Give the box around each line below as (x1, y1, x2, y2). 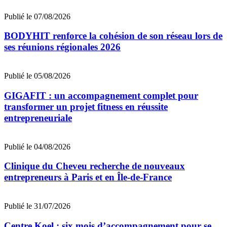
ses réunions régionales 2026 (4, 42, 121, 53)
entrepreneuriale (4, 112, 72, 123)
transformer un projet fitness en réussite (4, 101, 168, 112)
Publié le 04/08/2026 (4, 142, 70, 151)
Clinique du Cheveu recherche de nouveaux (4, 161, 185, 172)
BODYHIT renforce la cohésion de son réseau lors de (4, 30, 222, 42)
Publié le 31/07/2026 (4, 201, 70, 210)
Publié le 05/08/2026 (4, 71, 70, 81)
